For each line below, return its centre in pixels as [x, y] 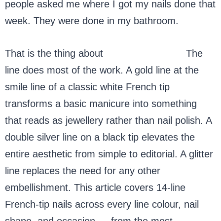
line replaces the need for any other [83, 170]
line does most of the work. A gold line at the [102, 70]
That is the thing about [55, 53]
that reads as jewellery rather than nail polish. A [108, 120]
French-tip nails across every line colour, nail [102, 204]
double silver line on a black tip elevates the [100, 137]
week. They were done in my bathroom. [92, 20]
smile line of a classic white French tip [87, 87]
